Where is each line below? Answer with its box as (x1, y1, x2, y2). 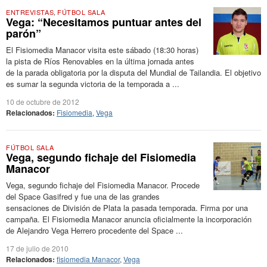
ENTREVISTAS (6, 7, 54, 17)
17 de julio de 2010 (6, 243, 69, 253)
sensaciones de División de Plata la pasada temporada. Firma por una (6, 202, 248, 213)
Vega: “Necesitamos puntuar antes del (6, 14, 201, 30)
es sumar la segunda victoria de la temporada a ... (6, 78, 179, 89)
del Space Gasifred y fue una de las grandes (6, 191, 160, 202)
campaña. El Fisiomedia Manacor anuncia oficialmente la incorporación (6, 213, 252, 225)
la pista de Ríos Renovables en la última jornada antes (6, 55, 194, 67)
